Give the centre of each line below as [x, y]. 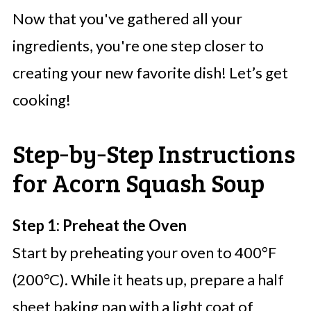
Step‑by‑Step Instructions [153, 153]
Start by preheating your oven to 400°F [144, 253]
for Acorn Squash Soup [138, 183]
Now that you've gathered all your [127, 19]
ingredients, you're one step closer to [138, 46]
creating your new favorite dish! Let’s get [150, 73]
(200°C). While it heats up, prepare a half [148, 280]
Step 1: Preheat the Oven [99, 226]
